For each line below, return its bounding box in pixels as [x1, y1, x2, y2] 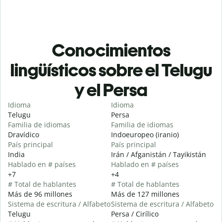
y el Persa [74, 79, 148, 101]
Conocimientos [52, 40, 170, 61]
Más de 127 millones [111, 189, 179, 199]
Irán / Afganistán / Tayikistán [111, 150, 206, 160]
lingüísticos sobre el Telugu [10, 59, 212, 81]
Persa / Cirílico [111, 209, 159, 219]
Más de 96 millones [8, 189, 72, 199]
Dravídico [8, 130, 39, 140]
